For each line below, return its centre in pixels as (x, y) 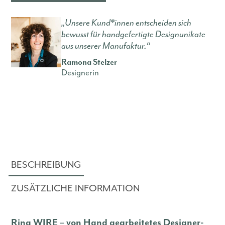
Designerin (80, 73)
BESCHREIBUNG (46, 165)
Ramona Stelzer (89, 63)
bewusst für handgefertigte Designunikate (134, 35)
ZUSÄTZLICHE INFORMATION (76, 188)
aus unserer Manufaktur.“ (106, 46)
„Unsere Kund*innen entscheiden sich (127, 23)
